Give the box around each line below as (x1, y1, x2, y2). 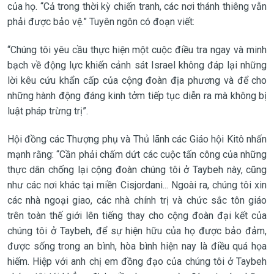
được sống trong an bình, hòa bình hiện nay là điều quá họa (7, 240, 267, 252)
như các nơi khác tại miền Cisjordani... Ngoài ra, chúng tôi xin (7, 179, 267, 191)
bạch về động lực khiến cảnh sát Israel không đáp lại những (7, 59, 267, 71)
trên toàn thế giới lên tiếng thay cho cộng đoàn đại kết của (7, 209, 267, 221)
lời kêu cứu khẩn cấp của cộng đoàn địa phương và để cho (7, 74, 267, 86)
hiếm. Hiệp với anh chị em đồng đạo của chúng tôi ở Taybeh (7, 255, 267, 267)
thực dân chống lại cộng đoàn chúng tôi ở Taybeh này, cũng (7, 163, 267, 176)
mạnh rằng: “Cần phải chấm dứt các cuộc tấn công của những (7, 148, 267, 160)
